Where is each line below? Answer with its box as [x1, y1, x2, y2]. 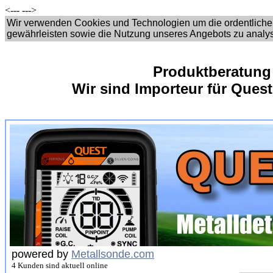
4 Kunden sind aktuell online [12, 261, 108, 270]
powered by [12, 248, 71, 260]
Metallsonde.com [71, 248, 154, 260]
